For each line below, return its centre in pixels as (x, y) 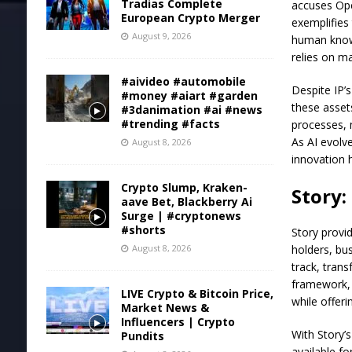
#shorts (143, 230)
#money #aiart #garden (189, 96)
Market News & (165, 308)
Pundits (142, 336)
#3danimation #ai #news (191, 110)
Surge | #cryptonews (181, 216)
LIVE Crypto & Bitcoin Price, (197, 294)
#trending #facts (170, 124)
